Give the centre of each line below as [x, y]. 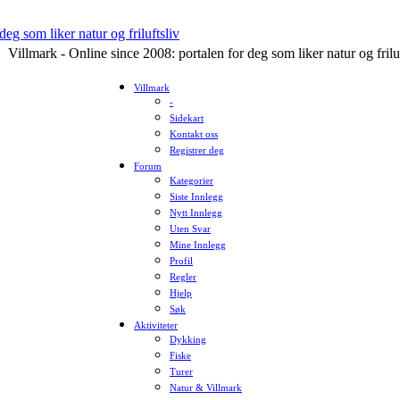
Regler [183, 277]
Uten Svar [190, 229]
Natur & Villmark [206, 388]
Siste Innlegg [196, 197]
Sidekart [187, 118]
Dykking [188, 340]
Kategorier [192, 181]
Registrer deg [197, 150]
